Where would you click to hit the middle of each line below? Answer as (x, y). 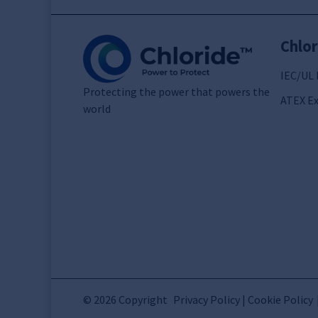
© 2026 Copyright (125, 299)
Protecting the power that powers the (176, 92)
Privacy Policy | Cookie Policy (243, 299)
